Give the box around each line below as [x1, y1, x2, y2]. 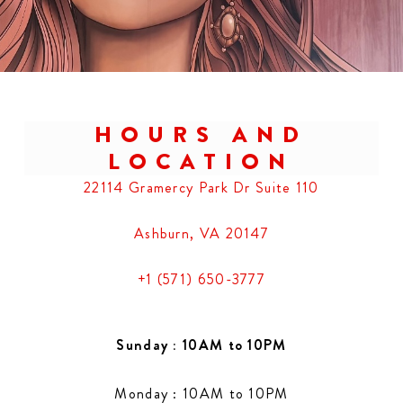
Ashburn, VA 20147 [133, 223, 270, 244]
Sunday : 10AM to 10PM [116, 335, 287, 355]
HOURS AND [94, 119, 309, 150]
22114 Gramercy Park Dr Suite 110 [84, 177, 319, 198]
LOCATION [108, 146, 295, 177]
